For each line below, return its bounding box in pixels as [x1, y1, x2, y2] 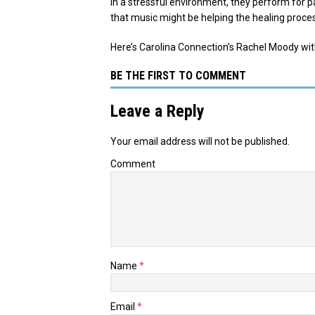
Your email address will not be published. [110, 135, 290, 147]
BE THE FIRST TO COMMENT [110, 68, 246, 82]
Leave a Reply [110, 101, 205, 121]
